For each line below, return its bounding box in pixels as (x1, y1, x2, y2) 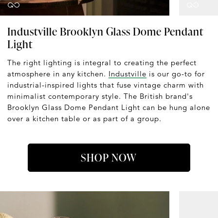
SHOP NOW (81, 150, 137, 165)
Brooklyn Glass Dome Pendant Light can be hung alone (7, 103, 210, 112)
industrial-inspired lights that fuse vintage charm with (7, 80, 204, 90)
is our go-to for (146, 69, 205, 79)
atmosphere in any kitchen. (7, 69, 109, 79)
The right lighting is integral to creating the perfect (7, 58, 197, 68)
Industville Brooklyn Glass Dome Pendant (7, 24, 203, 39)
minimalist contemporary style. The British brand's (7, 91, 193, 101)
